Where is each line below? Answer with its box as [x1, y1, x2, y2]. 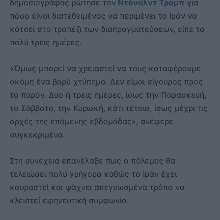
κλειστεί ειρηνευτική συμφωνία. [10, 195, 129, 206]
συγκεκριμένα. [10, 130, 65, 140]
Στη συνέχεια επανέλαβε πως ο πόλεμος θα [10, 156, 175, 166]
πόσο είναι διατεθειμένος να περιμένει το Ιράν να [10, 11, 197, 21]
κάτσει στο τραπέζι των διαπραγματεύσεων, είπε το [10, 24, 205, 34]
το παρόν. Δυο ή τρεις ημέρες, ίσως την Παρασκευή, [10, 90, 206, 100]
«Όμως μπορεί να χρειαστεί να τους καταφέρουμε [10, 63, 201, 74]
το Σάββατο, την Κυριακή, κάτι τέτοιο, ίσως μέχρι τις [10, 103, 208, 113]
